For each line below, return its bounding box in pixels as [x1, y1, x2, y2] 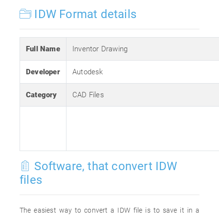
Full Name [26, 44, 60, 53]
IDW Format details [31, 7, 137, 21]
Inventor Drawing [72, 44, 128, 53]
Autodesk [72, 67, 103, 76]
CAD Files [72, 90, 104, 99]
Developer [26, 67, 60, 76]
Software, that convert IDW [31, 159, 177, 173]
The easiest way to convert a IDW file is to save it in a [20, 206, 199, 214]
